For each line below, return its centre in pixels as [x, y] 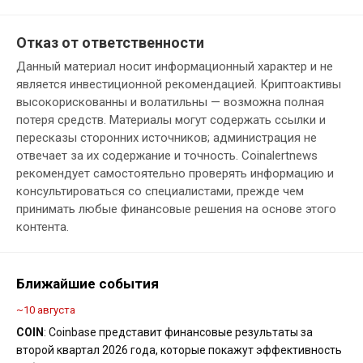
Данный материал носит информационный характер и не [175, 67]
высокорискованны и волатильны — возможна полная [170, 102]
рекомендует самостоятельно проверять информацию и [175, 174]
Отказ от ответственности [110, 43]
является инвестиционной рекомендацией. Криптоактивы [179, 85]
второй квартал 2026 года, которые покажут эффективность [179, 350]
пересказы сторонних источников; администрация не [167, 138]
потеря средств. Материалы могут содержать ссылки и [171, 120]
